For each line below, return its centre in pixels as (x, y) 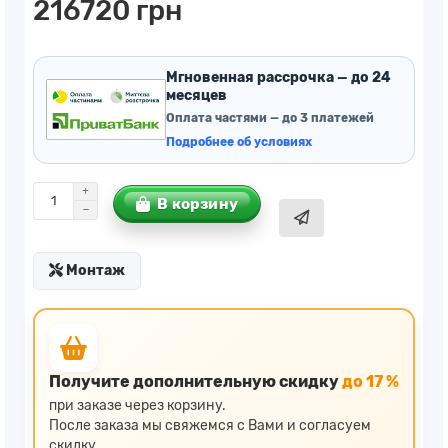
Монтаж (94, 270)
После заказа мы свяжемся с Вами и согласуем (210, 425)
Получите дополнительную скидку (195, 381)
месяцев (196, 95)
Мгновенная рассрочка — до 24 (278, 77)
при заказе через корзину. (137, 405)
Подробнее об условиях (239, 141)
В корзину (197, 203)
